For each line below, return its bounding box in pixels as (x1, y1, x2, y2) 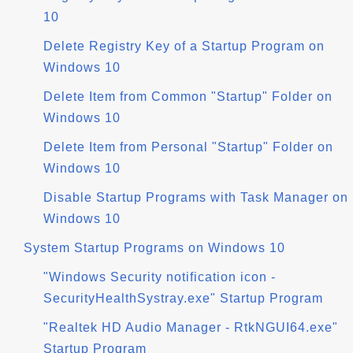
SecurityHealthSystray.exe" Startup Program (43, 292, 323, 305)
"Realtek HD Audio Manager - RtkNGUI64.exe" (43, 321, 338, 334)
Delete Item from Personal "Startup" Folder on (43, 140, 333, 154)
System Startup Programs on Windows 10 (24, 241, 285, 255)
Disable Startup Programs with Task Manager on (43, 191, 348, 204)
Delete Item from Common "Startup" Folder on (43, 90, 333, 103)
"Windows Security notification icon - (43, 270, 276, 284)
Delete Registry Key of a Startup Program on (43, 39, 325, 53)
